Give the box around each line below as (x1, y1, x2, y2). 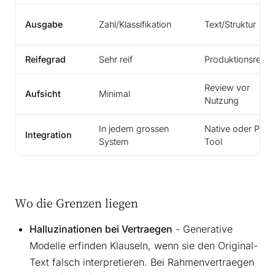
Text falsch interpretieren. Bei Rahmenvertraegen (29, 256, 254, 269)
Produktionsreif (204, 54, 266, 65)
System (99, 136, 129, 147)
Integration (25, 130, 72, 141)
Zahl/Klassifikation (99, 19, 171, 30)
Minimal (99, 88, 130, 99)
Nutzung (204, 95, 239, 106)
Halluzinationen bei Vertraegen (29, 223, 172, 236)
